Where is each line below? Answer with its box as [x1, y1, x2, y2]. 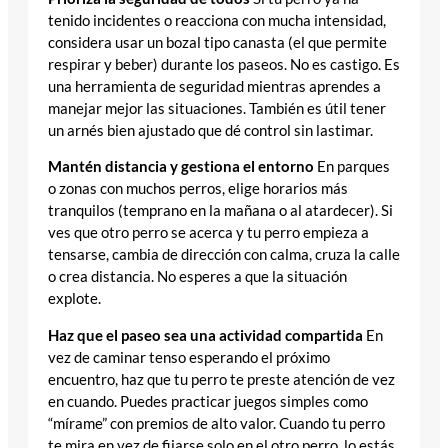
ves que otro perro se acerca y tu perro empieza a [48, 224, 369, 242]
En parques [314, 158, 390, 176]
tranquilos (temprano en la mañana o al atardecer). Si [48, 202, 393, 220]
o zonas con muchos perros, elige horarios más [48, 180, 348, 198]
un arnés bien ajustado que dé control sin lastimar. [48, 121, 373, 139]
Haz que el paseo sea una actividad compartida [48, 326, 363, 344]
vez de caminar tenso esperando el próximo [48, 348, 330, 366]
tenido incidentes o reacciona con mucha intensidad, [48, 11, 386, 29]
